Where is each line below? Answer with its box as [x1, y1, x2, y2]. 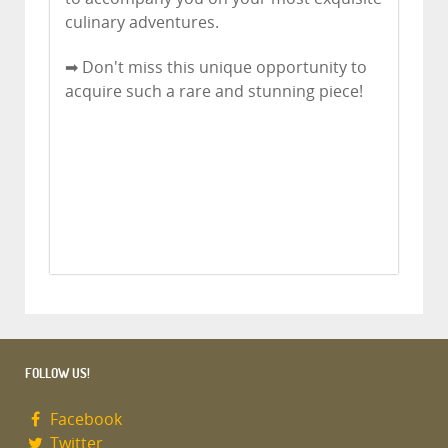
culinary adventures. [65, 13, 219, 33]
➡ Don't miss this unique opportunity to [65, 57, 367, 77]
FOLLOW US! [25, 365, 90, 382]
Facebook [45, 410, 122, 430]
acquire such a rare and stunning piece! [65, 81, 363, 101]
